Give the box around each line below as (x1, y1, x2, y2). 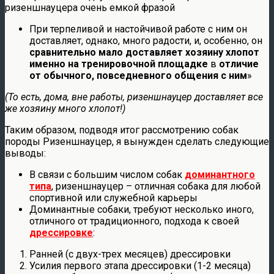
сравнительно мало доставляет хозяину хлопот (29, 46, 259, 58)
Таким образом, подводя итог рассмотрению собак (5, 124, 239, 136)
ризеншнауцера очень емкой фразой (5, 1, 175, 13)
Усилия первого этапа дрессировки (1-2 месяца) (29, 259, 251, 272)
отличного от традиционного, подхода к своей (29, 215, 239, 227)
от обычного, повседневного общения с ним (29, 69, 247, 81)
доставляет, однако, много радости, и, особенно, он (29, 34, 262, 46)
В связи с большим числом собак (29, 168, 185, 180)
